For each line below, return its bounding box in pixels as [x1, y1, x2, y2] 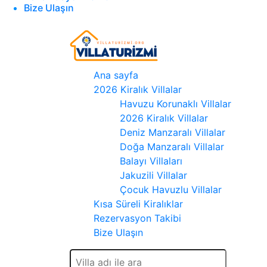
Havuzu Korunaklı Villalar [120, 98, 231, 110]
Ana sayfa [94, 69, 138, 81]
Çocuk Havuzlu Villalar [120, 184, 222, 195]
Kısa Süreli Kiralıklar [94, 198, 183, 210]
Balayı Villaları [120, 155, 182, 167]
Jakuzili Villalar [120, 169, 187, 181]
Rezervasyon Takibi [94, 212, 181, 224]
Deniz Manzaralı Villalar [120, 126, 225, 138]
